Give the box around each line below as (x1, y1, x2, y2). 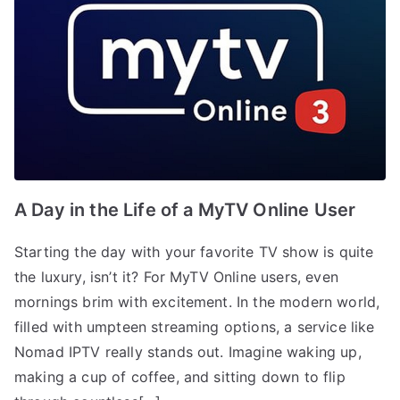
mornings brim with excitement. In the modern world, (14, 292, 380, 311)
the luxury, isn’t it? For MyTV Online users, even (14, 267, 338, 286)
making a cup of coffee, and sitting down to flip (14, 367, 346, 386)
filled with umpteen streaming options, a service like (14, 317, 375, 336)
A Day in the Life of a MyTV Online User (14, 198, 356, 221)
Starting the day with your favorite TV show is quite (14, 242, 374, 261)
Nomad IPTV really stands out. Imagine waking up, (14, 342, 362, 361)
